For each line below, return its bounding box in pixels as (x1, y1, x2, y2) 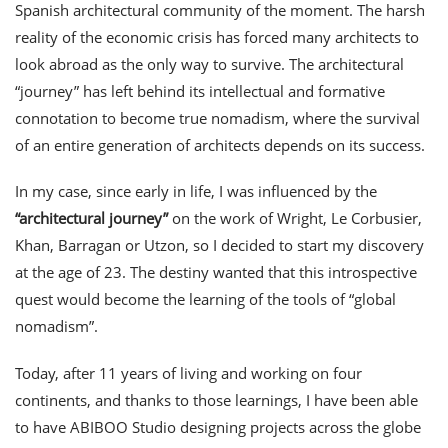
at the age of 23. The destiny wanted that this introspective (15, 262, 417, 283)
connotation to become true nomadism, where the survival (15, 107, 420, 128)
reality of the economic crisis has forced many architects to (15, 26, 419, 47)
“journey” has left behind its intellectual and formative (15, 80, 385, 101)
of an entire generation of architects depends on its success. (15, 134, 425, 155)
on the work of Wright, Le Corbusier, (168, 208, 422, 229)
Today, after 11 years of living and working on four (15, 363, 362, 383)
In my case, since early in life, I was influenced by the (15, 181, 377, 202)
